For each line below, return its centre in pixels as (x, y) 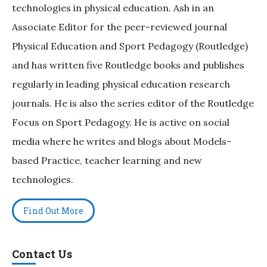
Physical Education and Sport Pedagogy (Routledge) (130, 46)
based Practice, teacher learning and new (107, 161)
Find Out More (53, 211)
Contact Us (42, 254)
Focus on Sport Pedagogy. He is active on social (121, 122)
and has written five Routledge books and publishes (128, 65)
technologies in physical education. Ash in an (113, 8)
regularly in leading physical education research (121, 84)
